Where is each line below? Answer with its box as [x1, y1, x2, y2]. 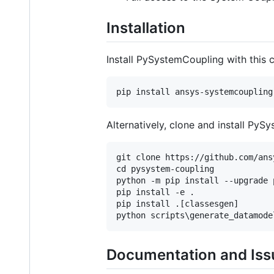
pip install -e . [116, 187, 194, 197]
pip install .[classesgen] [116, 198, 239, 209]
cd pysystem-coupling [116, 163, 214, 174]
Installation [106, 18, 185, 37]
